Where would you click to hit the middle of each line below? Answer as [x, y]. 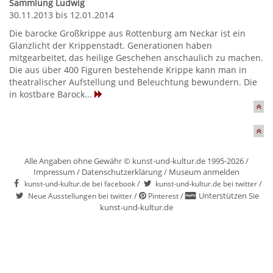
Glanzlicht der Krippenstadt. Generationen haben [111, 45]
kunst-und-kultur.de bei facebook [80, 183]
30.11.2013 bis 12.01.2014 [62, 15]
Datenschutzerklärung [122, 172]
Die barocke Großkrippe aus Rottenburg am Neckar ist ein [127, 33]
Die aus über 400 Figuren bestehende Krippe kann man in [128, 70]
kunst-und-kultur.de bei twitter [206, 183]
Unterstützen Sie [229, 196]
